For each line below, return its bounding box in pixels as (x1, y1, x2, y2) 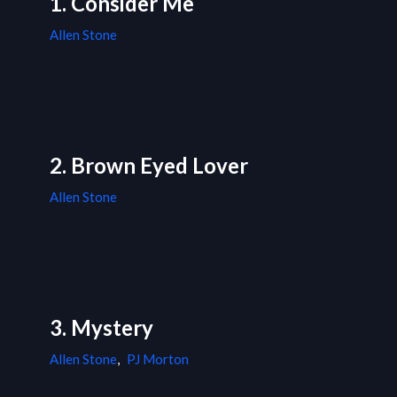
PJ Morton (127, 351, 189, 368)
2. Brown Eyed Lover (50, 152, 248, 179)
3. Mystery (50, 315, 153, 341)
